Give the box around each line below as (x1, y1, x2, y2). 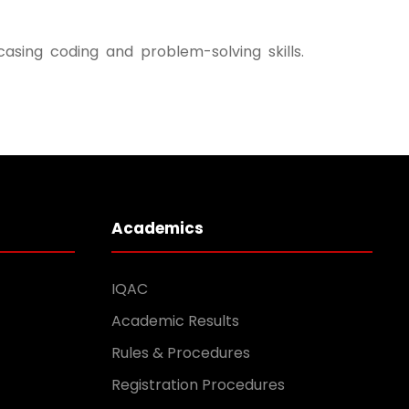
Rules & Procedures (111, 341, 250, 363)
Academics (111, 216, 204, 239)
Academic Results (111, 309, 239, 331)
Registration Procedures (111, 373, 285, 395)
